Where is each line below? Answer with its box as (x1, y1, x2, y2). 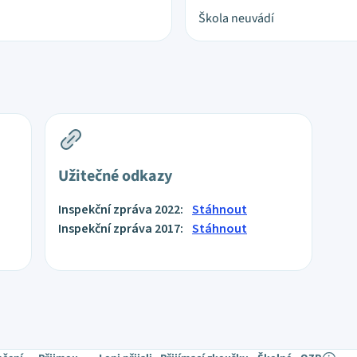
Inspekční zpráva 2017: (58, 220, 186, 237)
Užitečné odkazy (58, 165, 172, 187)
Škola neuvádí (198, 10, 274, 27)
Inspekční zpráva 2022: (58, 201, 186, 218)
